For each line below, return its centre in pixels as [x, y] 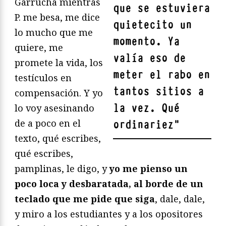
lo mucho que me [54, 33]
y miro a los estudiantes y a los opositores [109, 214]
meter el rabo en [161, 75]
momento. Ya [146, 42]
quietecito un [152, 25]
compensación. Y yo [59, 93]
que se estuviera [161, 9]
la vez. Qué [146, 108]
